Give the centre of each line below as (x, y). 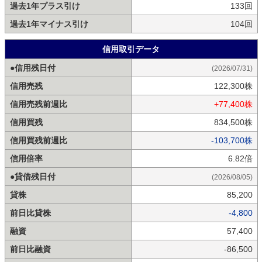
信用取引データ (131, 49)
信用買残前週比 (38, 140)
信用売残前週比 (38, 104)
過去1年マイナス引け (49, 24)
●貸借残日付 (32, 176)
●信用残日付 (32, 68)
